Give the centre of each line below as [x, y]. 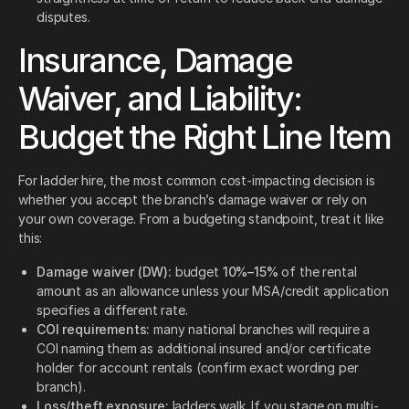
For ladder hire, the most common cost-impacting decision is [197, 181]
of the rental [317, 272]
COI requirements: [94, 330]
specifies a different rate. [112, 310]
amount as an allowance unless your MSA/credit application [213, 291]
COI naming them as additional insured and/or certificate [204, 349]
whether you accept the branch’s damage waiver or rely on [193, 200]
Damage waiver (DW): [104, 272]
